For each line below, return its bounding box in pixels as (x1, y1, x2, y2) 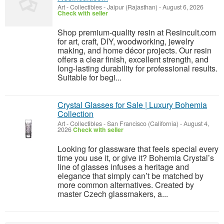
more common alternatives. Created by (57, 179, 194, 191)
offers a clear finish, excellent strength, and (57, 53, 208, 65)
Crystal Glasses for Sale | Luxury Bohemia (57, 99, 207, 111)
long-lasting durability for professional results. (57, 62, 217, 74)
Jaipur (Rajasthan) (107, 2, 157, 12)
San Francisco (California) (107, 119, 178, 128)
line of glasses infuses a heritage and (57, 161, 189, 173)
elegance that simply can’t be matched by (57, 170, 203, 182)
